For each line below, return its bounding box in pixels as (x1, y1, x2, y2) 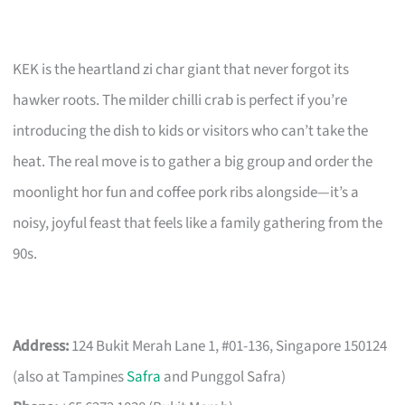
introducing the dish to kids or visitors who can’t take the (13, 119, 369, 142)
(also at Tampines (13, 365, 127, 388)
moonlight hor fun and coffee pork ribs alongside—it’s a (13, 181, 360, 203)
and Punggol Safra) (161, 365, 287, 388)
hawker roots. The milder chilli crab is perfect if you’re (13, 89, 348, 111)
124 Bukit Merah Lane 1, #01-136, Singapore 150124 (69, 334, 388, 357)
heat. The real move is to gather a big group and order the (13, 150, 373, 173)
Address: (13, 334, 70, 357)
